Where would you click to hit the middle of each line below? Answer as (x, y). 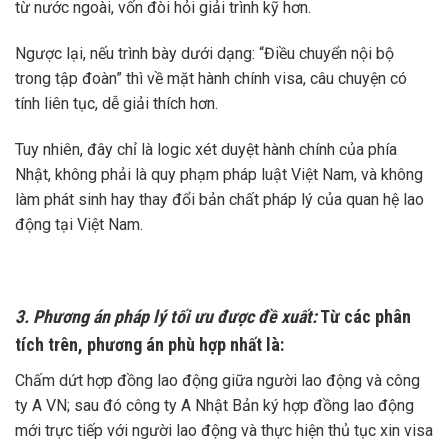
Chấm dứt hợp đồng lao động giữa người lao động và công (217, 381)
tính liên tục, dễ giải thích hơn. (116, 104)
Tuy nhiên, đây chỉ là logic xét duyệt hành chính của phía (206, 149)
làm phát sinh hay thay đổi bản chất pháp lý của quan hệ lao (219, 199)
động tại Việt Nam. (79, 224)
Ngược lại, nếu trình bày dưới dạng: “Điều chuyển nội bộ (204, 54)
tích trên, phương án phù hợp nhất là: (149, 345)
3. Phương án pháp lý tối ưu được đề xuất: (166, 317)
